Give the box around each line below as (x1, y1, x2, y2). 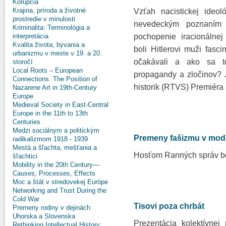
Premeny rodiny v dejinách (13, 203, 90, 211)
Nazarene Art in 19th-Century (13, 83, 97, 91)
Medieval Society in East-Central (13, 100, 108, 108)
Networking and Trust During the (13, 186, 106, 194)
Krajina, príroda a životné (13, 6, 86, 14)
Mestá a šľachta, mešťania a (13, 143, 97, 151)
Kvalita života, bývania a (13, 40, 85, 48)
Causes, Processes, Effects (13, 169, 95, 177)
